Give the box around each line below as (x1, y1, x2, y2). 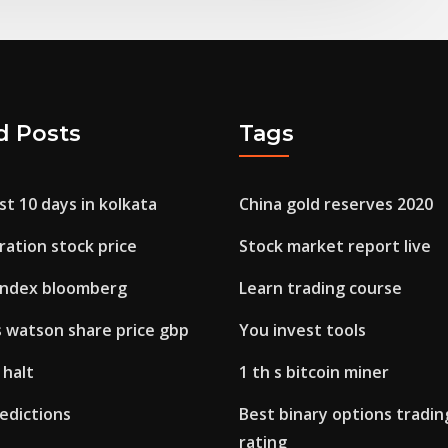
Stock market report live (239, 235, 431, 258)
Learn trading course (239, 277, 402, 300)
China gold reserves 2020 (239, 193, 433, 216)
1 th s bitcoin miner (239, 361, 389, 384)
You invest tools (239, 319, 366, 342)
